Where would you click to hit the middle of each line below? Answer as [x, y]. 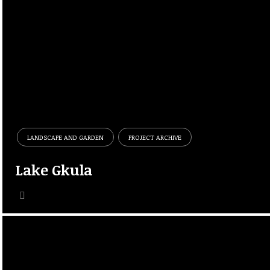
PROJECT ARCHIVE [155, 137]
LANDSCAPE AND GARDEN [66, 137]
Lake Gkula [54, 169]
